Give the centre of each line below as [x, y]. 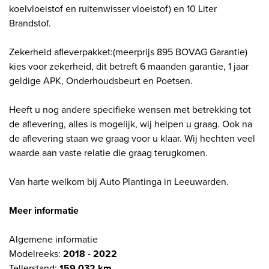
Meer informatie [44, 211]
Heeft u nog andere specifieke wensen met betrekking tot [130, 110]
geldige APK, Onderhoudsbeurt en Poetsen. [101, 81]
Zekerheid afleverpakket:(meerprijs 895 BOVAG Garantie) [128, 52]
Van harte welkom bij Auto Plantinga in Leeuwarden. [120, 182]
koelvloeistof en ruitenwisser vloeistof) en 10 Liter [113, 9]
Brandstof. [30, 23]
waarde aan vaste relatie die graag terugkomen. [110, 153]
